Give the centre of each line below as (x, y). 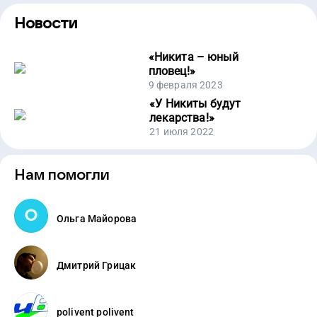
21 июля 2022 (182, 132)
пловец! (169, 71)
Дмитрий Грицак (97, 265)
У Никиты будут (198, 104)
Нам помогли (62, 175)
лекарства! (179, 118)
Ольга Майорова (97, 219)
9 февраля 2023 (185, 85)
